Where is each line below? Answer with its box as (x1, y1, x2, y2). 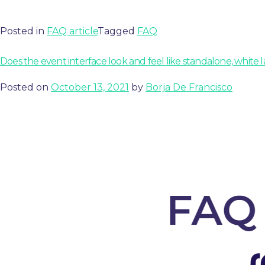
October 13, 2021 (51, 81, 129, 93)
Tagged (98, 25, 137, 37)
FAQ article (47, 25, 98, 37)
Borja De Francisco (146, 81, 232, 93)
